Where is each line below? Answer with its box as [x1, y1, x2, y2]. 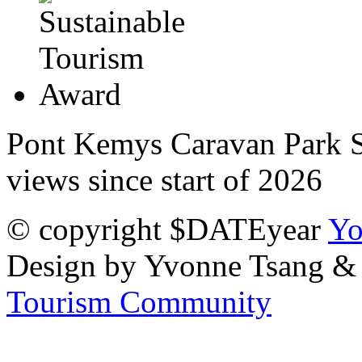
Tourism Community [6, 284, 271, 319]
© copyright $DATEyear [6, 211, 328, 246]
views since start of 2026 [6, 162, 322, 197]
